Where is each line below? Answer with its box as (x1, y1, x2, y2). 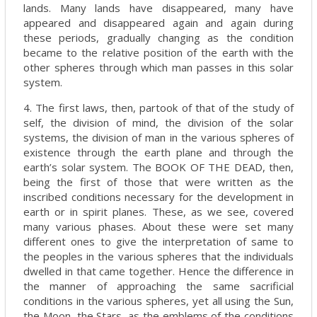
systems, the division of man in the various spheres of (23, 130, 294, 144)
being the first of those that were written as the (23, 175, 294, 189)
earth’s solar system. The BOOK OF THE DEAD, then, (23, 160, 294, 174)
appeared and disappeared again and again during (23, 16, 294, 30)
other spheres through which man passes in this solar (23, 60, 294, 74)
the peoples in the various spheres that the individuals (23, 249, 294, 263)
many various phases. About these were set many (23, 219, 294, 234)
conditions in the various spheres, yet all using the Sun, (23, 294, 294, 308)
